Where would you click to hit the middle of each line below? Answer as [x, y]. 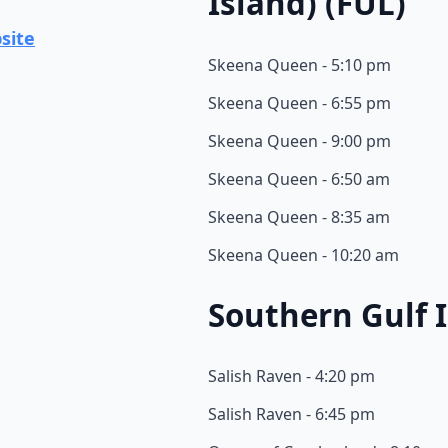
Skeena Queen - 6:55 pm [299, 102]
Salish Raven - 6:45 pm [291, 414]
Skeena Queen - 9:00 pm [299, 140]
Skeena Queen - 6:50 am [299, 178]
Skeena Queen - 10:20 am [303, 254]
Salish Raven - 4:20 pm [291, 376]
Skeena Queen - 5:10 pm [299, 64]
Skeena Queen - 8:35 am [299, 216]
